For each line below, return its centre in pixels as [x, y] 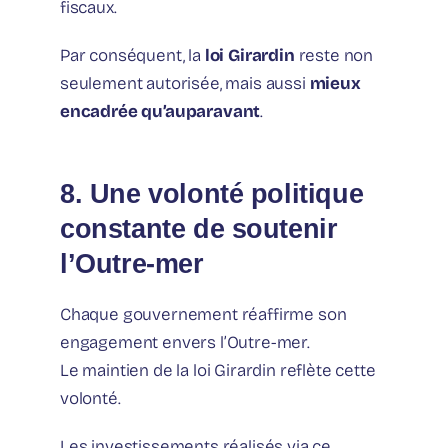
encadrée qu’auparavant [160, 111]
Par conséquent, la [132, 55]
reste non [334, 55]
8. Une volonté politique [212, 193]
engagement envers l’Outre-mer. [185, 342]
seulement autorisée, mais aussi [185, 83]
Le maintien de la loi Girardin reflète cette [218, 370]
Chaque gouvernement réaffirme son [203, 314]
